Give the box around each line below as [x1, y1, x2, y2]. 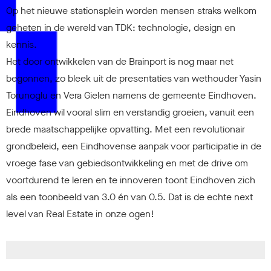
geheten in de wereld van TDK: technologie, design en [6, 21, 235, 34]
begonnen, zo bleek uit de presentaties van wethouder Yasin [6, 71, 261, 85]
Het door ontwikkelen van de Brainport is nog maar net [6, 54, 233, 68]
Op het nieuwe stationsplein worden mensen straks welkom [6, 4, 256, 17]
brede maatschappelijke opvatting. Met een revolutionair [6, 122, 245, 135]
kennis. [6, 38, 37, 51]
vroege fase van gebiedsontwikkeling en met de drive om [6, 156, 248, 169]
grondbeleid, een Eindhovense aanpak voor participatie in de [6, 139, 261, 152]
